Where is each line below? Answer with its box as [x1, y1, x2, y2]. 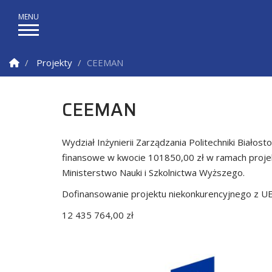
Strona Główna [19, 56, 81, 68]
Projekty [36, 56, 72, 69]
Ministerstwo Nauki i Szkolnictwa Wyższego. [62, 166, 245, 178]
